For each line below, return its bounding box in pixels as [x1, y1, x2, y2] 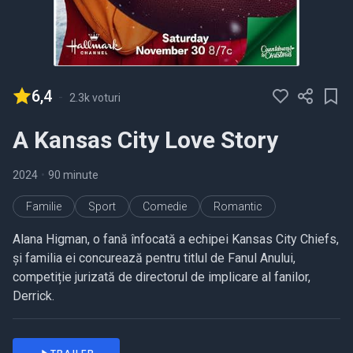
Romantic [214, 200, 262, 214]
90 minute [48, 169, 98, 182]
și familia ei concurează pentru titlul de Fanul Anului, [13, 251, 295, 266]
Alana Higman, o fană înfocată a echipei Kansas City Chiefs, [13, 232, 339, 247]
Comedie [143, 200, 187, 214]
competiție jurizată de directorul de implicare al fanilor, [13, 269, 310, 285]
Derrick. [13, 288, 54, 304]
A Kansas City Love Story [13, 126, 278, 154]
